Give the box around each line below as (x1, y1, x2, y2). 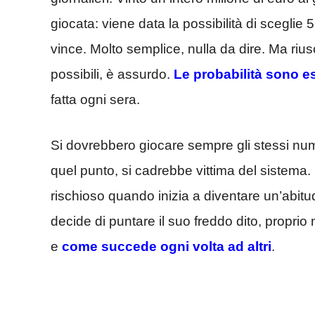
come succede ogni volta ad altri (62, 238, 271, 254)
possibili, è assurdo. (51, 67, 170, 82)
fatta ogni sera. (51, 92, 140, 108)
